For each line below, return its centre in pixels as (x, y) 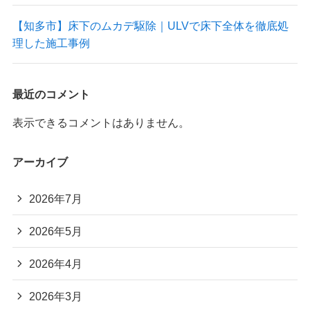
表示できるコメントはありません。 (101, 123)
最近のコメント (51, 94)
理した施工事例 (51, 43)
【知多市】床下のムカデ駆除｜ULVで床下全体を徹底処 (150, 25)
